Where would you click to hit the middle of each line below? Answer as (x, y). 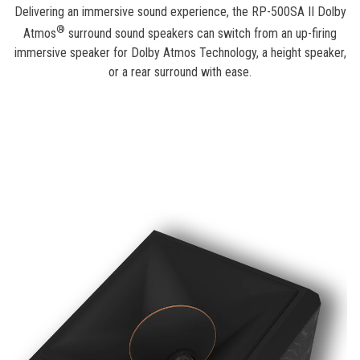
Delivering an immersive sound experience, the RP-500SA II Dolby (180, 12)
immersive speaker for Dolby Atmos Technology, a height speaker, (180, 53)
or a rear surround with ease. (180, 72)
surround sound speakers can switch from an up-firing (201, 34)
